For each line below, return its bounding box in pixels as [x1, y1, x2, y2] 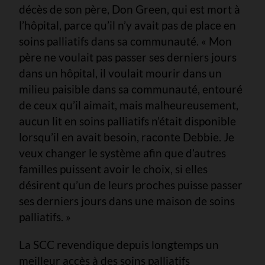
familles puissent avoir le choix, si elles [19, 161, 208, 176]
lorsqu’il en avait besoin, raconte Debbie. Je [19, 130, 234, 144]
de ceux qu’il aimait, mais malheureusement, [19, 98, 238, 112]
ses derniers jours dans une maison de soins [19, 193, 235, 208]
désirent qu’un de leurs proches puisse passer [19, 177, 243, 192]
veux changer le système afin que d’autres [19, 146, 226, 160]
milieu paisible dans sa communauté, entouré [19, 82, 243, 96]
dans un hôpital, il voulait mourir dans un [19, 66, 222, 80]
